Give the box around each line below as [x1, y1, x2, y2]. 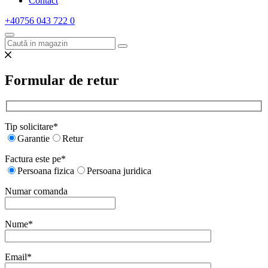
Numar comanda [5, 186, 68, 197]
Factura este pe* [5, 154, 66, 165]
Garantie [17, 133, 50, 144]
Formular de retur [5, 72, 119, 88]
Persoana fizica [17, 166, 74, 176]
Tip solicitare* [5, 121, 58, 132]
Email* [5, 252, 32, 263]
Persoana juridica [87, 166, 151, 176]
